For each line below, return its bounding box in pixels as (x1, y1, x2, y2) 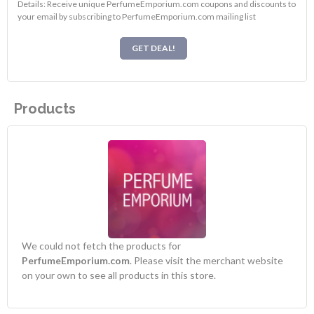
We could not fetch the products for (22, 240, 181, 252)
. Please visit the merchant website (130, 254, 283, 267)
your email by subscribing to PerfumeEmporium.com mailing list (18, 11, 257, 22)
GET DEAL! (132, 43, 175, 54)
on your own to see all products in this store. (22, 269, 216, 282)
